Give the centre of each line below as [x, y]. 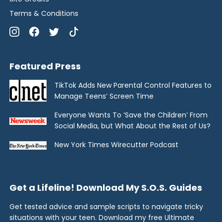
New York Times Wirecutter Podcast [116, 145]
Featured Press [45, 66]
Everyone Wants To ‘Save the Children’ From [131, 115]
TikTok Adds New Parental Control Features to [133, 85]
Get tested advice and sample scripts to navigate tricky [106, 207]
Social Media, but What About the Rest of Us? [133, 126]
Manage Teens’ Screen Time [104, 96]
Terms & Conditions [44, 13]
